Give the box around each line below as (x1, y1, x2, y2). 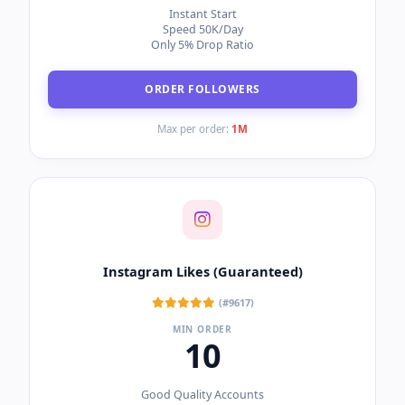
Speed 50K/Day (162, 22, 243, 38)
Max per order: (157, 122, 231, 137)
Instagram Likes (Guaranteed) (102, 261, 303, 280)
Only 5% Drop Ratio (151, 37, 254, 53)
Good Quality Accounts (141, 387, 264, 403)
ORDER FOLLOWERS (145, 81, 260, 98)
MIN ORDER (172, 323, 233, 336)
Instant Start (168, 6, 237, 23)
